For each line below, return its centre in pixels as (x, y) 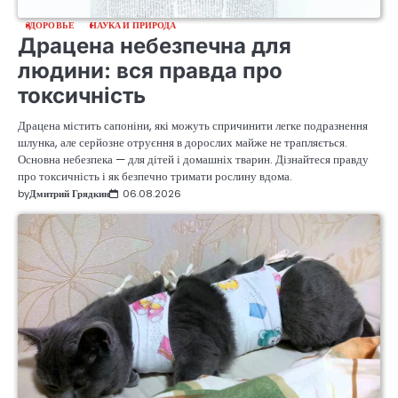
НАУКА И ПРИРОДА (133, 25)
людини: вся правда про (150, 70)
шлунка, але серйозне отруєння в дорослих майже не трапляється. (183, 142)
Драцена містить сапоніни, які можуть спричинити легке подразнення (193, 125)
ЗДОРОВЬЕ (50, 25)
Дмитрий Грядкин (69, 193)
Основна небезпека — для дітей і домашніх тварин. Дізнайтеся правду (193, 159)
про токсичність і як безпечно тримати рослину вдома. (155, 176)
